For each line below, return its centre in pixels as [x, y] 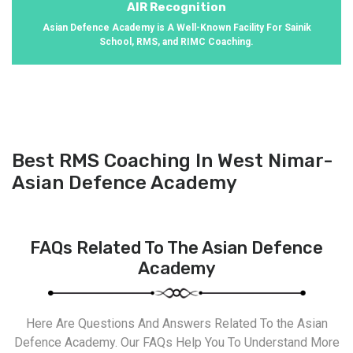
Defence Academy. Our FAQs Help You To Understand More [176, 342]
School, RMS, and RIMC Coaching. [176, 41]
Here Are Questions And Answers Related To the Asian [176, 323]
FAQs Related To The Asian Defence [176, 247]
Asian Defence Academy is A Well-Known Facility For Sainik [176, 27]
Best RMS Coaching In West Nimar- [172, 160]
